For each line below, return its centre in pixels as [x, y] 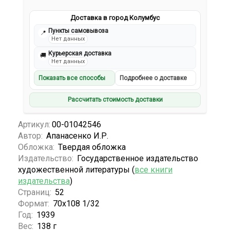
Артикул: [34, 124]
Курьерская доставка [80, 54]
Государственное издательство [138, 158]
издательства [44, 181]
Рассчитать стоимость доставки [115, 100]
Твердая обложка [92, 147]
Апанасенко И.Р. [77, 136]
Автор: [31, 136]
